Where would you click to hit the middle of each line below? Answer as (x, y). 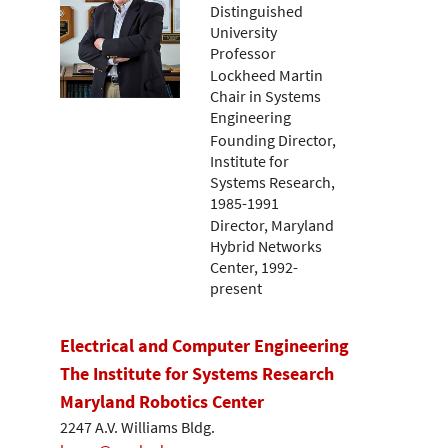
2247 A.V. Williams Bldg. (137, 427)
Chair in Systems (265, 96)
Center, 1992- (254, 267)
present (236, 288)
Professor (243, 52)
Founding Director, (273, 139)
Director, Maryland (272, 225)
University (243, 31)
